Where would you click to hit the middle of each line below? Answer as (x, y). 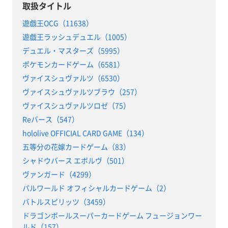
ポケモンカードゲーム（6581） (73, 64)
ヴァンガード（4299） (59, 174)
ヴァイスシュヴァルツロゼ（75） (76, 105)
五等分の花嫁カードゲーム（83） (76, 146)
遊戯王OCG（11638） (58, 23)
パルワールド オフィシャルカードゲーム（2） (96, 188)
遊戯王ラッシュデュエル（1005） (77, 36)
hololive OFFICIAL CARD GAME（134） (85, 133)
